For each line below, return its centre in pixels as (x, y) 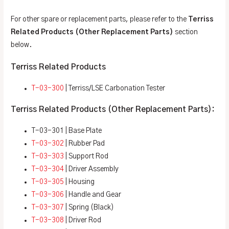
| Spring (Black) (89, 208)
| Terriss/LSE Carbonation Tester (115, 88)
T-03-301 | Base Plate (67, 131)
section (186, 32)
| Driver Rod (83, 221)
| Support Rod (86, 157)
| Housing (79, 182)
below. (21, 45)
